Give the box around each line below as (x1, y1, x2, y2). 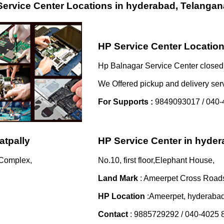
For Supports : (98, 97, 153, 106)
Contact (98, 209, 128, 218)
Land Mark (98, 173, 138, 182)
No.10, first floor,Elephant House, (98, 155, 214, 164)
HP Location (98, 191, 147, 200)
